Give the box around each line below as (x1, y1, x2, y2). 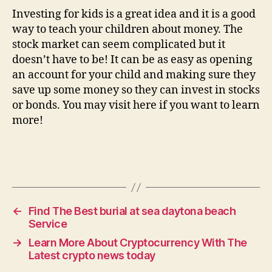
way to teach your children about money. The (12, 22, 243, 36)
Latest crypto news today (28, 249, 155, 262)
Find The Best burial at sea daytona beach (28, 205, 236, 218)
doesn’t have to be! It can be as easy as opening (12, 52, 253, 67)
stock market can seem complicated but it (12, 37, 225, 52)
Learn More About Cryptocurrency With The (28, 236, 247, 250)
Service (28, 217, 67, 231)
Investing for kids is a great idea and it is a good (12, 7, 256, 21)
